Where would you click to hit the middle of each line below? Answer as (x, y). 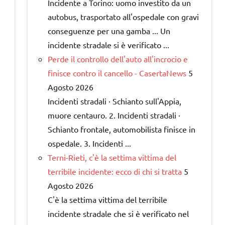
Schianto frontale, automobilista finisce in (122, 129)
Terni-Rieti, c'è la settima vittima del (112, 157)
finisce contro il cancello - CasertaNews (117, 73)
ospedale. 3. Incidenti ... (89, 143)
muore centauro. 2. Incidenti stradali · (114, 115)
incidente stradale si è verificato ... (108, 45)
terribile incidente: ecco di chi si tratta (115, 172)
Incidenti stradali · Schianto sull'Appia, (115, 101)
